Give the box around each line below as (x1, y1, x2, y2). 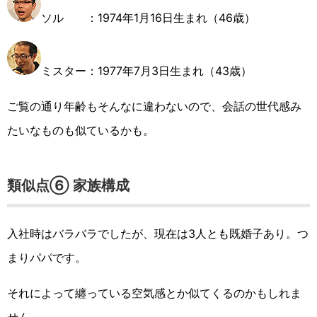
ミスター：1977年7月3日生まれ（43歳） (41, 64, 252, 79)
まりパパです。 (7, 250, 86, 265)
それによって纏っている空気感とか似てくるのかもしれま (7, 286, 301, 301)
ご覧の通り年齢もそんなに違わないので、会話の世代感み (7, 99, 301, 114)
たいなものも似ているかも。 (7, 123, 154, 138)
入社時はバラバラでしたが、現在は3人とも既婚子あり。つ (7, 226, 309, 241)
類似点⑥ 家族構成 (7, 177, 129, 195)
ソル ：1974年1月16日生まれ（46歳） (41, 11, 255, 25)
